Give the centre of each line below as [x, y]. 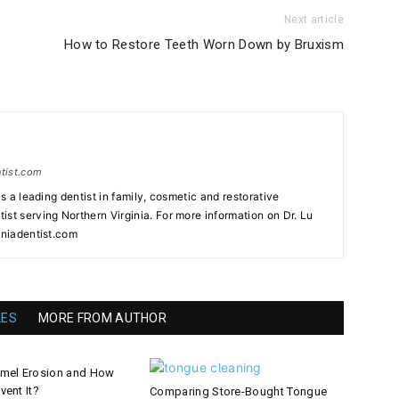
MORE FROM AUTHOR [103, 318]
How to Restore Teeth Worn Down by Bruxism [204, 45]
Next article [314, 20]
